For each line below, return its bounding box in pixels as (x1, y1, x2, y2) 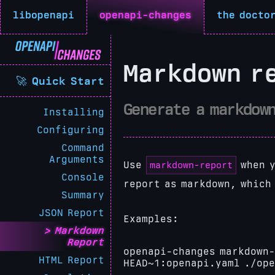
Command (61, 142, 104, 153)
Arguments (49, 153, 104, 165)
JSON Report (39, 207, 104, 219)
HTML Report (39, 254, 104, 266)
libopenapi (13, 9, 74, 21)
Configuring (37, 124, 104, 136)
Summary (61, 189, 104, 201)
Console (61, 171, 104, 183)
